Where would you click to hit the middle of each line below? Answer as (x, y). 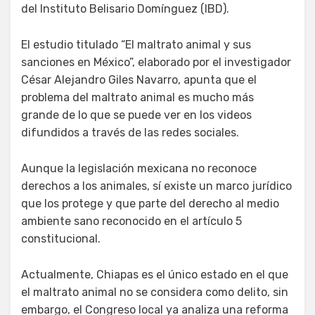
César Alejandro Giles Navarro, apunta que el (139, 79)
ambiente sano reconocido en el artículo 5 (131, 221)
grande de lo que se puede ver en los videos (136, 115)
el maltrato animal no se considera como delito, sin (155, 292)
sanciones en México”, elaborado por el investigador (156, 62)
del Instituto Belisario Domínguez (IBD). (125, 8)
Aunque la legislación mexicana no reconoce (139, 168)
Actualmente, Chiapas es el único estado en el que (155, 274)
